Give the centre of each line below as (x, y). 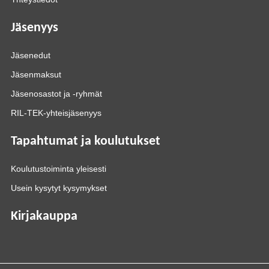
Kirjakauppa (44, 216)
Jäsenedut (31, 55)
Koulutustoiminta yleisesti (59, 169)
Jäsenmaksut (36, 74)
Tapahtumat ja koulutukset (86, 141)
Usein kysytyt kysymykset (59, 188)
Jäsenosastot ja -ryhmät (56, 94)
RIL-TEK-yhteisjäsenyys (56, 113)
